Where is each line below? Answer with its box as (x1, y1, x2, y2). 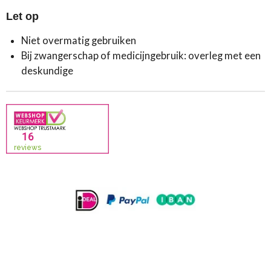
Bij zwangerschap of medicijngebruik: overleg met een (21, 49, 261, 62)
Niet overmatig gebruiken (21, 34, 136, 47)
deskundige (21, 64, 73, 77)
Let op (6, 10, 39, 22)
